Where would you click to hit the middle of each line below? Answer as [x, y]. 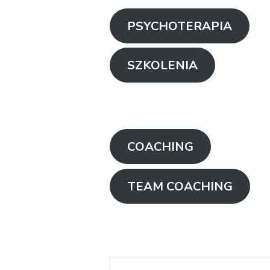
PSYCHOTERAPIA [179, 26]
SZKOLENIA [162, 65]
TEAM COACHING [180, 186]
